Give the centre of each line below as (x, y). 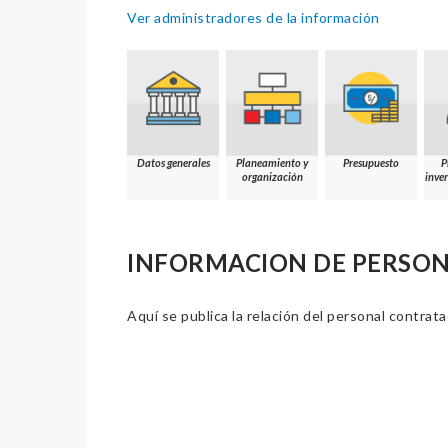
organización (272, 177)
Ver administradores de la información (253, 17)
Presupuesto (371, 163)
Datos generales (173, 163)
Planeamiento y (272, 163)
